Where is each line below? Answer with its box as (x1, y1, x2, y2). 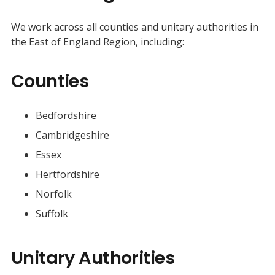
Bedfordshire (35, 108, 96, 122)
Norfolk (35, 187, 72, 201)
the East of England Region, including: (10, 34, 184, 48)
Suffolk (35, 206, 68, 220)
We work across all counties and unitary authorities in (10, 20, 258, 34)
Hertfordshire (35, 167, 99, 181)
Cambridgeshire (35, 128, 109, 142)
